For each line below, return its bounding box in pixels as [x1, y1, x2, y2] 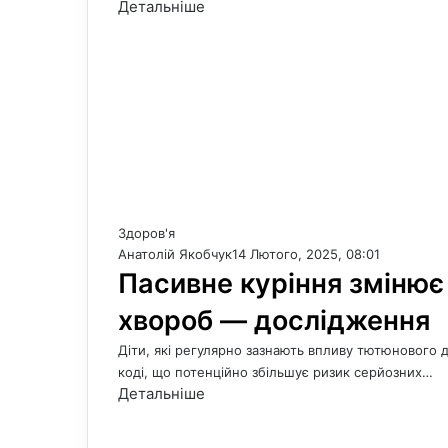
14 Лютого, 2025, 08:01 [232, 246, 380, 262]
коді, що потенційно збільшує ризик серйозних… [118, 364, 433, 380]
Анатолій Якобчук [118, 246, 232, 262]
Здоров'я [118, 225, 175, 241]
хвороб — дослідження [118, 304, 430, 337]
